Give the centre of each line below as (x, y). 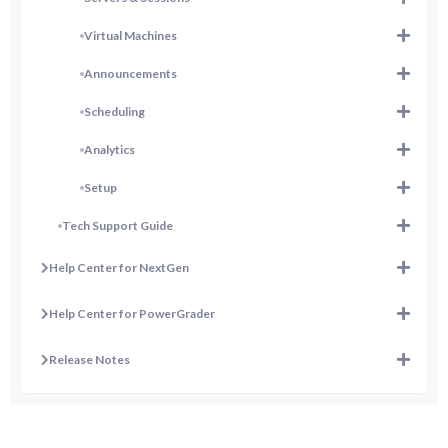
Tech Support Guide (117, 226)
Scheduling (114, 112)
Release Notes (89, 360)
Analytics (109, 150)
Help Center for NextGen (119, 268)
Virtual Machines (130, 36)
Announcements (130, 74)
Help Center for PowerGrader (132, 314)
